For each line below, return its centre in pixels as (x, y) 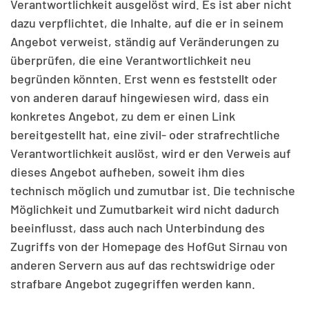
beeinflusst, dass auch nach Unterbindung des (138, 228)
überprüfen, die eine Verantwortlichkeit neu (131, 60)
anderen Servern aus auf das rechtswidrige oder (143, 265)
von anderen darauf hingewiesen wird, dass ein (140, 97)
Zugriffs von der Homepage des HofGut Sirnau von (149, 246)
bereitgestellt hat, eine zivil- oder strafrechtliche (145, 134)
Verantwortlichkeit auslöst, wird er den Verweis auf (151, 153)
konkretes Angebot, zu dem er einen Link (123, 116)
